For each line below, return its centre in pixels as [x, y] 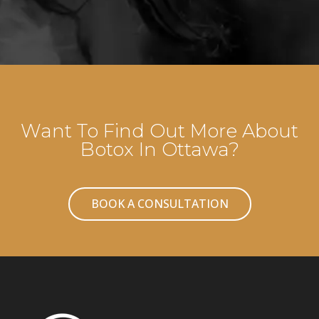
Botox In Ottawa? [159, 149]
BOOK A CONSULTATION [159, 203]
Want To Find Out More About [159, 131]
